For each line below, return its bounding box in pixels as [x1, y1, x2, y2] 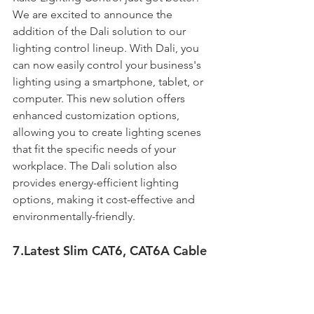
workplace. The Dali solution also [13, 158, 180, 172]
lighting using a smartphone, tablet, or [13, 74, 206, 88]
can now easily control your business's [13, 57, 204, 71]
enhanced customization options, [13, 108, 182, 122]
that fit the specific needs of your [13, 142, 179, 156]
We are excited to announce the [13, 7, 175, 21]
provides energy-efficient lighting [13, 175, 182, 189]
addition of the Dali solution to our [13, 24, 189, 38]
